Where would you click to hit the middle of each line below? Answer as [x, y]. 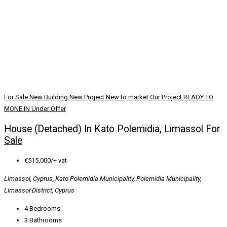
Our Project [167, 97]
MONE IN [18, 109]
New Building [49, 97]
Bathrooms [46, 220]
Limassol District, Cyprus [39, 190]
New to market [128, 97]
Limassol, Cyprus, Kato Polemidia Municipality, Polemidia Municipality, [103, 178]
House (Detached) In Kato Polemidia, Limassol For [112, 129]
